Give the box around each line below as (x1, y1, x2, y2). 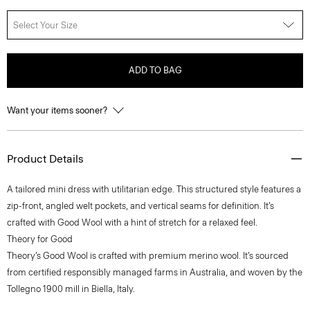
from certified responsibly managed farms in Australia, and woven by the (7, 267, 302, 277)
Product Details (7, 152, 84, 165)
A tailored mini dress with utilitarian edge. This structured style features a (7, 184, 301, 194)
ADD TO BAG (128, 65, 182, 75)
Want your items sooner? (7, 105, 109, 116)
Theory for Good (7, 234, 73, 244)
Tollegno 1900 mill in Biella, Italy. (7, 284, 135, 294)
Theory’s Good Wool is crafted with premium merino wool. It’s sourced (7, 250, 289, 261)
